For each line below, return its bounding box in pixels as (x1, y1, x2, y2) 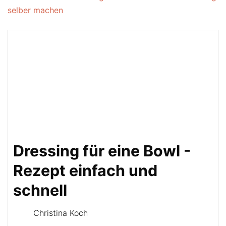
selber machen (8, 5, 63, 15)
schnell (13, 181, 67, 199)
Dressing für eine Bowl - (13, 142, 191, 160)
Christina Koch (33, 208, 88, 218)
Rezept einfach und (13, 161, 157, 180)
